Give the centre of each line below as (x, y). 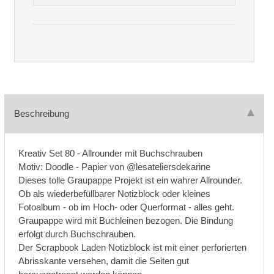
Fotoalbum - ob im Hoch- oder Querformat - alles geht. (127, 207)
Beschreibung (41, 113)
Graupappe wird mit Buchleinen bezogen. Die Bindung (126, 220)
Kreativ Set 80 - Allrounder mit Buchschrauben (111, 153)
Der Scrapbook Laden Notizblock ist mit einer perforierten (133, 247)
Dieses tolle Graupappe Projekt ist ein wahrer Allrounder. (131, 180)
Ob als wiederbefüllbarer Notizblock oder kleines (115, 193)
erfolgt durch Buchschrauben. (77, 234)
